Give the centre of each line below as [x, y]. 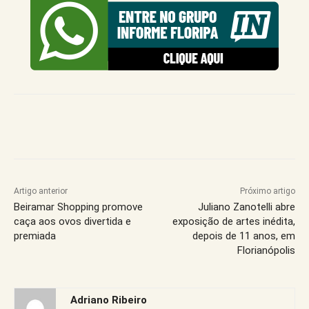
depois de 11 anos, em [243, 236]
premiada [35, 236]
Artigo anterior [41, 191]
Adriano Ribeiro [109, 300]
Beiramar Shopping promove [78, 207]
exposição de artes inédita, [233, 221]
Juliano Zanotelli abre [246, 207]
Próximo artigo [267, 191]
